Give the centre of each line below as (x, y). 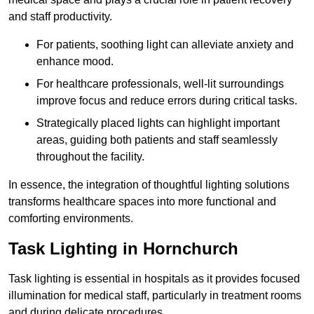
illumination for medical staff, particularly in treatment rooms (155, 296)
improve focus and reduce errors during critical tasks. (167, 101)
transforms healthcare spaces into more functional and (142, 202)
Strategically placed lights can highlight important (158, 123)
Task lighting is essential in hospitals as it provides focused (154, 279)
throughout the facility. (90, 157)
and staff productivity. (60, 17)
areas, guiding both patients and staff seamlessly (157, 140)
